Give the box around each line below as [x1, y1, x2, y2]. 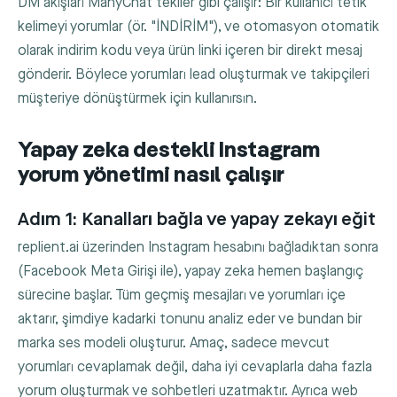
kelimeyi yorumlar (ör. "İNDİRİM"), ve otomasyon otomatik [18, 19, 379, 36]
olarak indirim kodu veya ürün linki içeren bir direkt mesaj [18, 43, 362, 60]
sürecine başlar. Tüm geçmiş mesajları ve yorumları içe [18, 287, 346, 305]
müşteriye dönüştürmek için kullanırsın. [18, 90, 257, 108]
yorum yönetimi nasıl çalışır [18, 165, 285, 188]
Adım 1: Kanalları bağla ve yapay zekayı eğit [18, 207, 376, 230]
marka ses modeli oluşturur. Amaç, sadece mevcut [18, 335, 330, 353]
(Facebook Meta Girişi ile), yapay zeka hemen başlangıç [18, 263, 363, 281]
